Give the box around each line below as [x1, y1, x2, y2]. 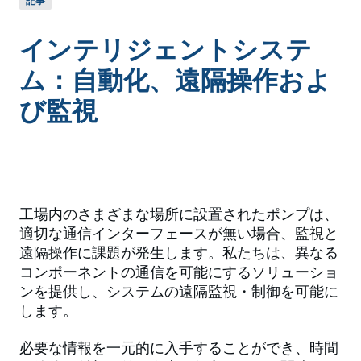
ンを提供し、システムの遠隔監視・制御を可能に [19, 282, 338, 301]
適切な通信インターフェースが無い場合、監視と [19, 224, 338, 243]
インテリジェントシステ [19, 34, 312, 67]
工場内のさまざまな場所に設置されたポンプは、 [19, 205, 338, 224]
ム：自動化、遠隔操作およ [19, 64, 331, 98]
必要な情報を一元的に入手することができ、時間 [19, 338, 338, 358]
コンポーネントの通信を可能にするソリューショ [19, 263, 338, 282]
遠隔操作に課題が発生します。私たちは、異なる [19, 243, 338, 263]
